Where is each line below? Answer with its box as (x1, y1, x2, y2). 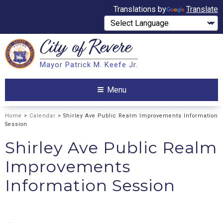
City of (40, 35, 89, 63)
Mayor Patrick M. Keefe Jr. (40, 60, 138, 70)
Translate (186, 4, 218, 14)
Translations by (113, 4, 166, 14)
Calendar (29, 112, 56, 119)
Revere (89, 35, 129, 63)
